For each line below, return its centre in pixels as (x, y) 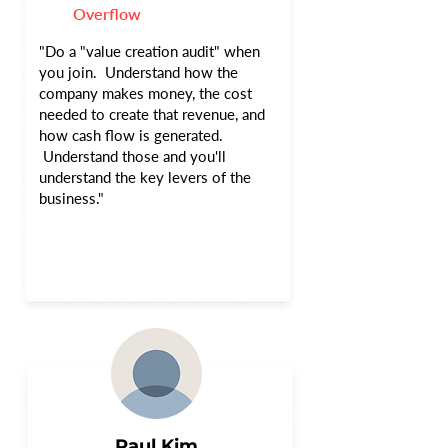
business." (71, 198)
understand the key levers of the (145, 177)
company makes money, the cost (145, 93)
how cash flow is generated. (131, 135)
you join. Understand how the (138, 72)
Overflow (107, 13)
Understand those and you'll (132, 156)
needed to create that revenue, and (152, 114)
